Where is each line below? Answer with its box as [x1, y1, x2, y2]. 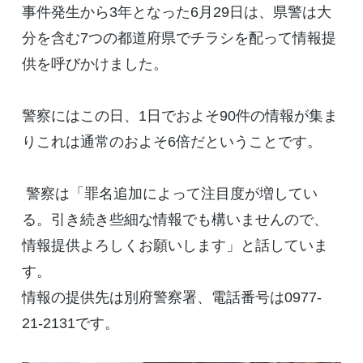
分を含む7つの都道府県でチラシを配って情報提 [21, 29, 336, 46]
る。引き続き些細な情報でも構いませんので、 [21, 211, 328, 228]
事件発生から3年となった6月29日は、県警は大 [21, 3, 331, 20]
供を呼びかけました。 [21, 55, 168, 72]
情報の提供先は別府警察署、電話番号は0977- [21, 288, 322, 305]
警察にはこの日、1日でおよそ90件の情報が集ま [21, 107, 338, 124]
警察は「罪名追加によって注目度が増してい [25, 185, 318, 202]
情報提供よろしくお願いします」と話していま [21, 237, 328, 254]
